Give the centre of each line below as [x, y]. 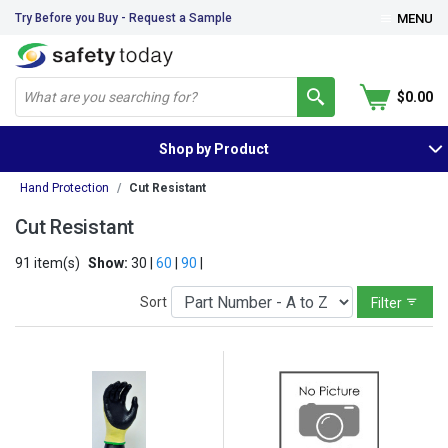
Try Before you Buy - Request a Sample [123, 17]
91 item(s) [47, 263]
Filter [388, 302]
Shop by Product [213, 149]
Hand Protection [64, 188]
